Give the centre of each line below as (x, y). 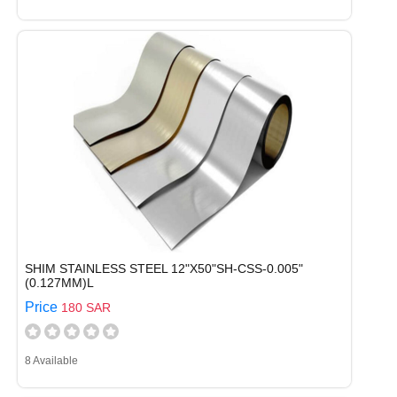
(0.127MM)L (59, 283)
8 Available (51, 361)
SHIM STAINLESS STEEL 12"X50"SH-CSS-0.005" (164, 269)
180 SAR (86, 307)
